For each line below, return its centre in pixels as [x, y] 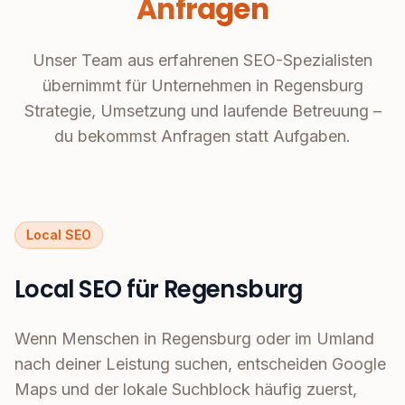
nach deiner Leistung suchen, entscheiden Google [200, 364]
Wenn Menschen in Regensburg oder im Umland [194, 339]
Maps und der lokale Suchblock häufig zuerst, [186, 390]
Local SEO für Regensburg [159, 290]
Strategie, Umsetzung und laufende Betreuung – [202, 111]
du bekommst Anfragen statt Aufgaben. [202, 137]
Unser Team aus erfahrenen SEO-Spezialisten [202, 61]
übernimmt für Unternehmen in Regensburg [202, 86]
